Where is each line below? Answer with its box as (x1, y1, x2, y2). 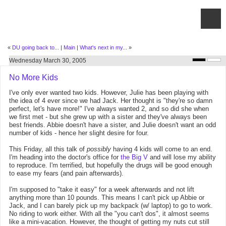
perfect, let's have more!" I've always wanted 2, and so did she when (9, 105, 209, 112)
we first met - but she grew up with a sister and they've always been (9, 113, 207, 121)
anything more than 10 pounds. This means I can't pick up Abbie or (9, 194, 204, 201)
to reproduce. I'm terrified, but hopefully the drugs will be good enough (9, 161, 212, 169)
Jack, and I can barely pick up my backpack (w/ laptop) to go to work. (9, 202, 213, 209)
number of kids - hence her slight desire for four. (9, 129, 149, 137)
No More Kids (9, 73, 58, 82)
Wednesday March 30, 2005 (9, 57, 86, 64)
